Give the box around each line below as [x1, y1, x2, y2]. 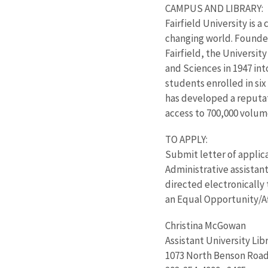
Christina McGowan [165, 218, 246, 232]
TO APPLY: [165, 133, 208, 147]
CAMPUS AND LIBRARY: [165, 2, 263, 16]
